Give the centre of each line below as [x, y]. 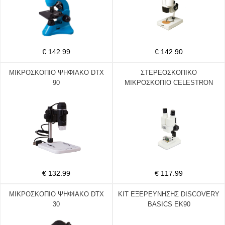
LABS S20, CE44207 [169, 93]
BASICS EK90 [169, 204]
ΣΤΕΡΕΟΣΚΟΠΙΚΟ [169, 73]
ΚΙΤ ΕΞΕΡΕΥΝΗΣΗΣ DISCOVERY [169, 194]
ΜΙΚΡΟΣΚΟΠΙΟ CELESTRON [169, 83]
